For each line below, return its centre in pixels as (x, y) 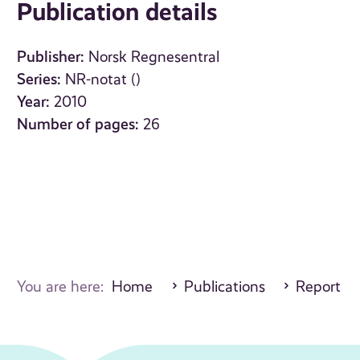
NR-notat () (103, 80)
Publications (224, 287)
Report (319, 287)
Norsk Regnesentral (154, 57)
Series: (39, 80)
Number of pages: (78, 125)
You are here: (65, 287)
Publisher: (51, 57)
